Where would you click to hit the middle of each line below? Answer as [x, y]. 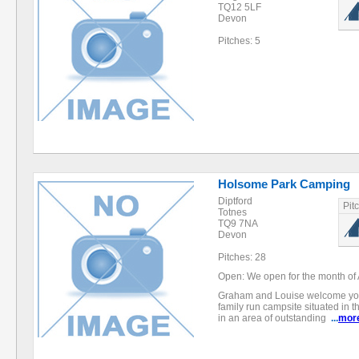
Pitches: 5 [239, 41]
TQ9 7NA [238, 224]
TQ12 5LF [240, 7]
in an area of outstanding [274, 318]
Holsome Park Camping [284, 184]
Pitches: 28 [242, 257]
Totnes [232, 212]
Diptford [235, 201]
